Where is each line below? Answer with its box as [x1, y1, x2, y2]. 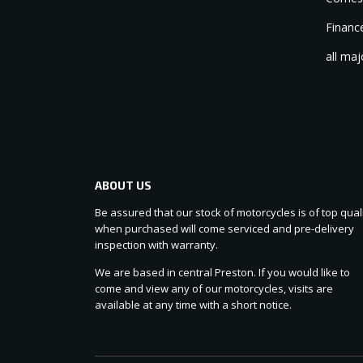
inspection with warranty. [95, 237, 218, 253]
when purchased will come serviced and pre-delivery [95, 221, 354, 237]
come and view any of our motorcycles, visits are [95, 281, 333, 297]
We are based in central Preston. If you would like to [95, 265, 350, 280]
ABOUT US [95, 178, 152, 193]
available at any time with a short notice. [95, 297, 292, 313]
